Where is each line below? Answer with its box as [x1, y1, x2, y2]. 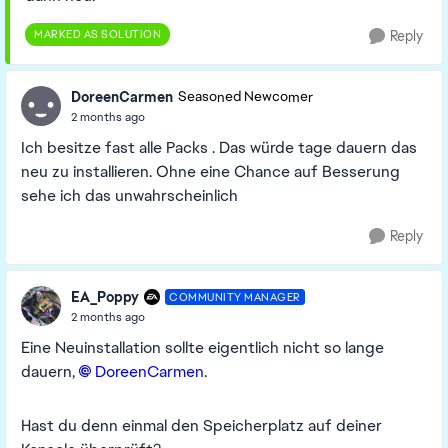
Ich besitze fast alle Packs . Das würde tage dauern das [21, 137, 417, 158]
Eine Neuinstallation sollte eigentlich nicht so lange [21, 337, 384, 358]
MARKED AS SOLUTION [34, 27, 161, 41]
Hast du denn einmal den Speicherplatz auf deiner [21, 415, 382, 436]
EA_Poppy [71, 287, 139, 306]
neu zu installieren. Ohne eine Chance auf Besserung [21, 161, 400, 182]
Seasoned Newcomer [178, 88, 313, 106]
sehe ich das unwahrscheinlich [21, 185, 242, 206]
